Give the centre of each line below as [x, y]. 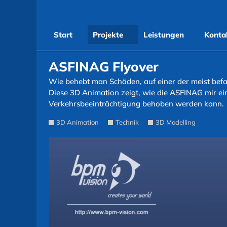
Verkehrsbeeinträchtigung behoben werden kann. [136, 104]
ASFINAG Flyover [104, 66]
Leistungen [164, 35]
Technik [127, 122]
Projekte [108, 35]
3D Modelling [176, 122]
